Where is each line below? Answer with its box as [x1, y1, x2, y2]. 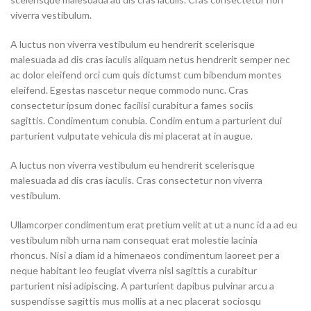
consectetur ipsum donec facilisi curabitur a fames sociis [10, 99, 253, 111]
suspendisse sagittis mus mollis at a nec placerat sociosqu [10, 295, 261, 307]
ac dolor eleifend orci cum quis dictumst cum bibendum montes [10, 69, 282, 81]
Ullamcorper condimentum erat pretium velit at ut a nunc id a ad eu [10, 219, 297, 230]
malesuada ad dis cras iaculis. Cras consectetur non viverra [10, 174, 262, 186]
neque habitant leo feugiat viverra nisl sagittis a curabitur [10, 264, 257, 276]
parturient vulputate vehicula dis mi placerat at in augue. [10, 130, 253, 142]
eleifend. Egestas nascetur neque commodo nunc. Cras [10, 84, 249, 96]
